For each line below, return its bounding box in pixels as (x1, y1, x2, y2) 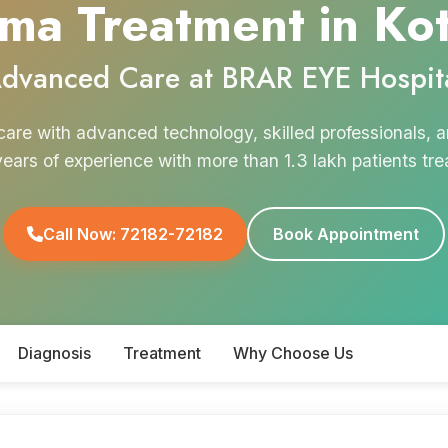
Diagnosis (18, 342, 91, 363)
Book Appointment (273, 223, 419, 244)
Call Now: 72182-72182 (43, 223, 223, 244)
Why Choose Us (233, 342, 353, 363)
